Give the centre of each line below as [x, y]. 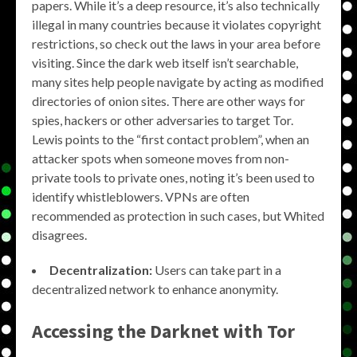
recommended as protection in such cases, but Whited [178, 216]
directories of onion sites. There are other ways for [169, 101]
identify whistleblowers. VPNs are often [141, 196]
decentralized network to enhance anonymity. [155, 289]
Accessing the [91, 331]
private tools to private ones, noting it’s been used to [173, 177]
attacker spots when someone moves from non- [161, 158]
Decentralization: [101, 270]
